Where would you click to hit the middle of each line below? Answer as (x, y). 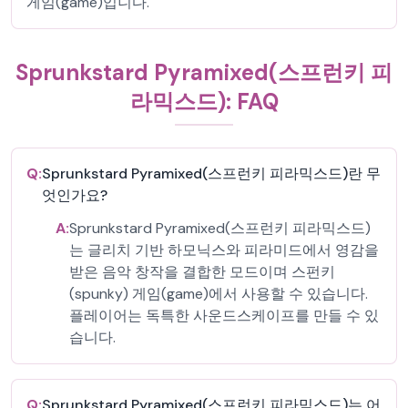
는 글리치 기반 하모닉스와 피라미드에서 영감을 (224, 250)
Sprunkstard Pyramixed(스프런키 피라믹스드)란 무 (211, 173)
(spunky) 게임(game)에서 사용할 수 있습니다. (219, 294)
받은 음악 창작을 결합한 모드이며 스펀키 (202, 272)
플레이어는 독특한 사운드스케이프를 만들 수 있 (224, 316)
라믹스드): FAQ (204, 102)
